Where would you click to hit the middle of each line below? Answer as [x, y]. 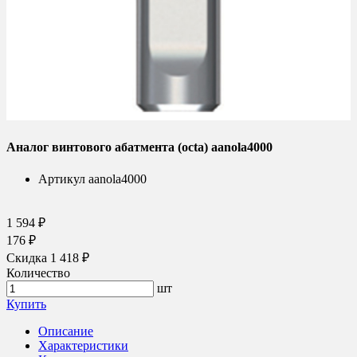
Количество [38, 273]
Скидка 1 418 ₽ [48, 257]
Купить [26, 304]
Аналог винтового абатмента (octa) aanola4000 [139, 147]
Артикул [62, 178]
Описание [66, 331]
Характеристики [83, 345]
